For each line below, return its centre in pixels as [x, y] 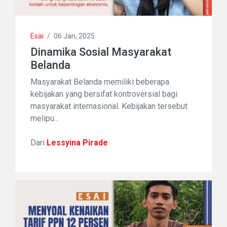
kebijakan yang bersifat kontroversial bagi [104, 94]
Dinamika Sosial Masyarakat [101, 52]
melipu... [45, 118]
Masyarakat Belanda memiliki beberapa [100, 82]
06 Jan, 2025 [74, 36]
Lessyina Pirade [77, 142]
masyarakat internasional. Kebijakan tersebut [109, 106]
